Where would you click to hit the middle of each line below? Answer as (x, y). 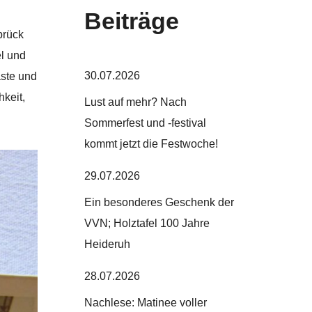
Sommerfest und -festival (145, 123)
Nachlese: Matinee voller (145, 302)
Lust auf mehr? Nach (135, 102)
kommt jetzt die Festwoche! (151, 143)
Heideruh (107, 244)
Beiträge (131, 21)
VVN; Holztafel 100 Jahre (147, 223)
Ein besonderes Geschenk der (159, 202)
